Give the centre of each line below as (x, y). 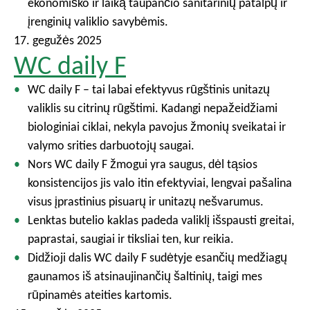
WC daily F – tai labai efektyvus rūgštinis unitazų (149, 89)
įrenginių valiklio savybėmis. (98, 21)
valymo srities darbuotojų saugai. (111, 145)
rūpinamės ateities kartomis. (100, 295)
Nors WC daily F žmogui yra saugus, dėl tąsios (143, 164)
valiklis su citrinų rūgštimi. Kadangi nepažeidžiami (153, 108)
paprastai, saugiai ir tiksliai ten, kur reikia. (131, 239)
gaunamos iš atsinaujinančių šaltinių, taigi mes (145, 276)
